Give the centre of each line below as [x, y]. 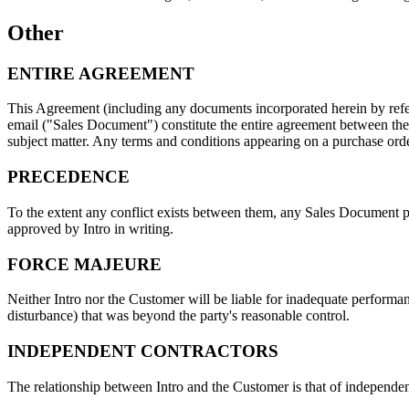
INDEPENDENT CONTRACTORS [143, 351]
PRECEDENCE [68, 177]
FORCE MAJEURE [84, 264]
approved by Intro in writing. [90, 228]
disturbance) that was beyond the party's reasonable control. [178, 316]
